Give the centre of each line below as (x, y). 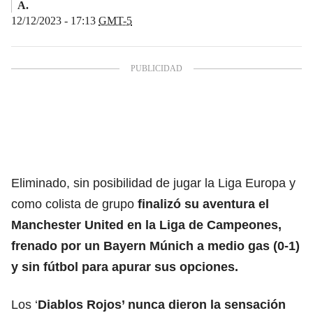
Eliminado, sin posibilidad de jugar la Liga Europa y (153, 183)
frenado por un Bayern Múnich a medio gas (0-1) (155, 246)
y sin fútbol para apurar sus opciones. (125, 267)
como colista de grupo (73, 204)
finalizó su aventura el (202, 204)
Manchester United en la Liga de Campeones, (146, 225)
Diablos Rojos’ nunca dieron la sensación (162, 304)
